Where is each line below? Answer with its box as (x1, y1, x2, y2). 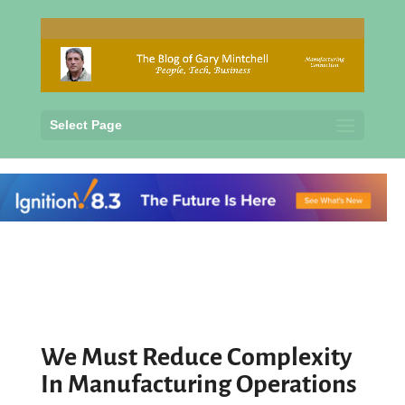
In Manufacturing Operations (40, 371, 357, 398)
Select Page (49, 117, 122, 132)
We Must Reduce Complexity (40, 344, 352, 371)
